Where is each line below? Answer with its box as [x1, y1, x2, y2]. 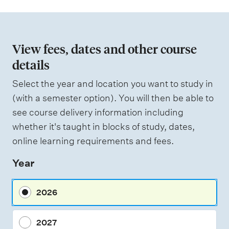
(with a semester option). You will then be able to [12, 92, 214, 103]
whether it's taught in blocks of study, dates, [12, 121, 195, 132]
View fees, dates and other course [12, 40, 197, 57]
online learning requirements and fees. [12, 135, 174, 146]
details [12, 56, 50, 73]
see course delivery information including [12, 106, 184, 118]
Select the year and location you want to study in [12, 78, 213, 89]
